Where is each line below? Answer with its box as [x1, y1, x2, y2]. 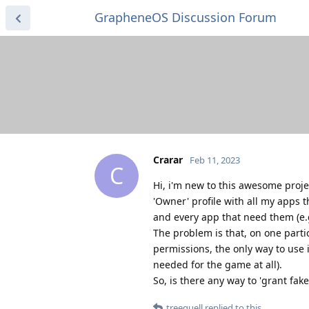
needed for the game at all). [153, 257, 282, 271]
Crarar [153, 152, 183, 166]
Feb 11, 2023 [190, 153, 240, 166]
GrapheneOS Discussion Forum [94, 9, 277, 26]
